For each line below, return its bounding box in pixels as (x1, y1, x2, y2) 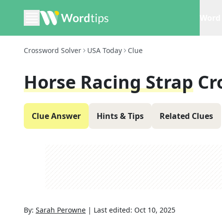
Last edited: (94, 205, 134, 215)
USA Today (87, 46, 122, 55)
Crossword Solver (24, 46, 81, 55)
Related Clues (160, 111, 213, 121)
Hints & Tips (97, 111, 144, 121)
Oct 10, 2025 (134, 205, 175, 215)
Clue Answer (32, 111, 81, 121)
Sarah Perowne (36, 205, 86, 215)
